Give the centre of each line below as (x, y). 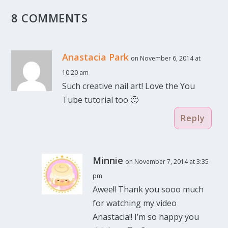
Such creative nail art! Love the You (129, 86)
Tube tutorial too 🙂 (101, 99)
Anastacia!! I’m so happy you (146, 217)
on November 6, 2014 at (166, 58)
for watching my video (135, 203)
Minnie (108, 160)
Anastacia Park (96, 57)
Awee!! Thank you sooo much (148, 189)
